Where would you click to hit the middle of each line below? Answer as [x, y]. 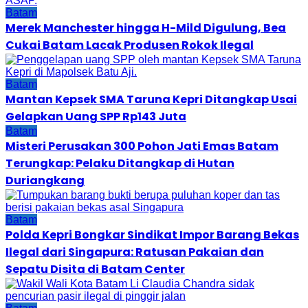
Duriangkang [45, 180]
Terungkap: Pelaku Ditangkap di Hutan [120, 163]
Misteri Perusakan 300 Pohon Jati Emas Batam [142, 146]
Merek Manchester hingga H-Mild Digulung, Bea [146, 27]
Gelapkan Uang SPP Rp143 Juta [96, 116]
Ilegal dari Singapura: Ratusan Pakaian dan [135, 252]
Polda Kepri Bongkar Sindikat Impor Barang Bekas [152, 234]
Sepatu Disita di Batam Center [95, 269]
